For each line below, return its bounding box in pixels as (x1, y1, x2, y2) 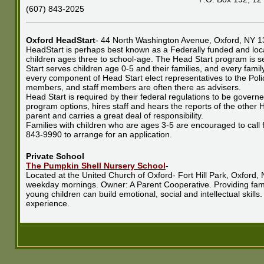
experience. (26, 199, 70, 209)
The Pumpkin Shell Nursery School (26, 161, 166, 171)
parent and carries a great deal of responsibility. (26, 110, 203, 120)
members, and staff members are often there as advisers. (26, 82, 241, 92)
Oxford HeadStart (26, 35, 95, 45)
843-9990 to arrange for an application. (26, 129, 172, 139)
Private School (26, 151, 84, 161)
